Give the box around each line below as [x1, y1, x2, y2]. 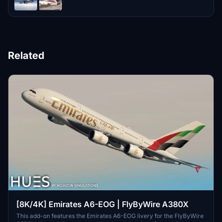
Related [8, 50, 45, 61]
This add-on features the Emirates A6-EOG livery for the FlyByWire [16, 212, 204, 220]
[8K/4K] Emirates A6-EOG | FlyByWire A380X [16, 199, 189, 210]
